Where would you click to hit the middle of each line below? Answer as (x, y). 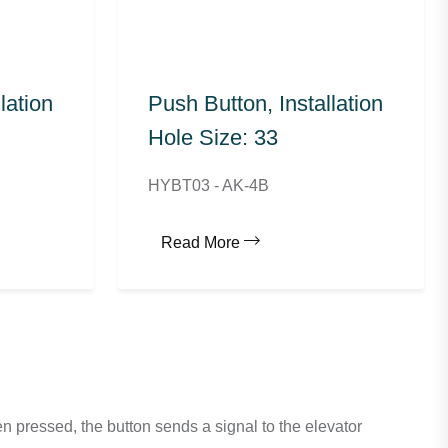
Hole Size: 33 (212, 138)
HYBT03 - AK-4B (208, 186)
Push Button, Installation (265, 104)
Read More (200, 243)
